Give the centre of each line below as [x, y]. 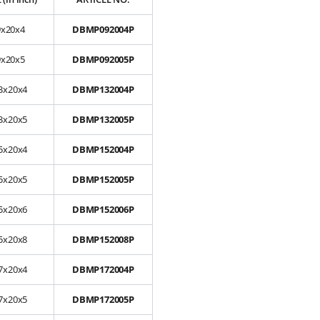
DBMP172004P [103, 270]
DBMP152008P [103, 240]
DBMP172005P [103, 300]
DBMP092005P [103, 60]
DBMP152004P [103, 150]
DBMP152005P [103, 180]
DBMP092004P [103, 30]
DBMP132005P [103, 120]
